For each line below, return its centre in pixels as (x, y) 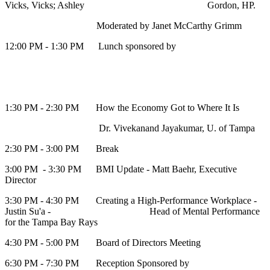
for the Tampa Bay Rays (51, 222)
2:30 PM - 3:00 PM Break (62, 149)
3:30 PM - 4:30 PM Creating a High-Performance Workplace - (131, 201)
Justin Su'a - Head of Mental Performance (132, 212)
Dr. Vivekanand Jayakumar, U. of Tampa (130, 128)
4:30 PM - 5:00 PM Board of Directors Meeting (103, 243)
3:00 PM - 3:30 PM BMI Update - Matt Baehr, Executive (121, 169)
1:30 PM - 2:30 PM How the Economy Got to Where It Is (122, 108)
